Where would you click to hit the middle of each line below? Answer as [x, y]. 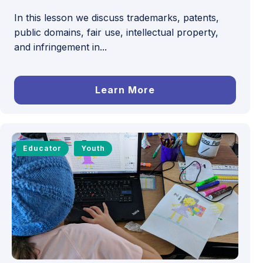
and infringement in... [60, 47]
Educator [42, 148]
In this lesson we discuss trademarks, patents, [117, 17]
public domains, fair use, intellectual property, [116, 32]
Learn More [125, 90]
